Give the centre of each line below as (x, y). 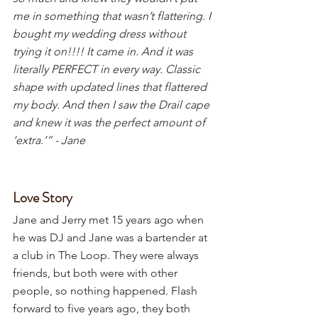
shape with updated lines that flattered (111, 87)
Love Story (43, 198)
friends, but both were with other (97, 273)
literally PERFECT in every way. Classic (108, 70)
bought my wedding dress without (101, 34)
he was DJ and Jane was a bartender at (111, 238)
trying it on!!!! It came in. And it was (104, 52)
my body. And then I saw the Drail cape (113, 105)
